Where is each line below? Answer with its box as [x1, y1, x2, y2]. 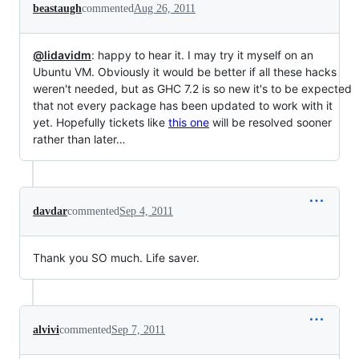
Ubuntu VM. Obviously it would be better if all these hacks [33, 64, 337, 79]
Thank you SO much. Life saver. [33, 250, 200, 264]
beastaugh [33, 2, 82, 14]
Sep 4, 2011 [119, 204, 173, 217]
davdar [33, 204, 67, 217]
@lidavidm [33, 47, 91, 62]
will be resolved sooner [209, 115, 332, 129]
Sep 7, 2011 [111, 323, 165, 336]
